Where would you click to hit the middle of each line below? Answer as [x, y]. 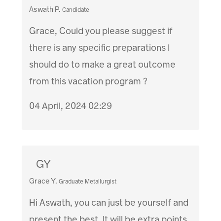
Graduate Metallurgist [88, 182]
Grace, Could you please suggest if [101, 31]
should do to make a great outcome [103, 65]
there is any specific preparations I [100, 48]
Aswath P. [45, 10]
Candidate [76, 10]
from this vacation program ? [89, 81]
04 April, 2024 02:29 [71, 106]
